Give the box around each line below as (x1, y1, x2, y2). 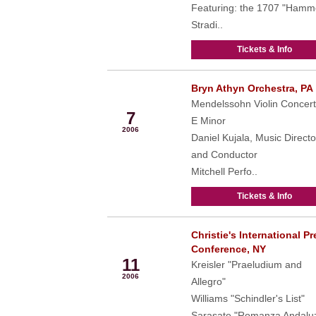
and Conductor (190, 149, 257, 160)
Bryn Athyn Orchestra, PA (190, 83, 313, 94)
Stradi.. (190, 19, 223, 30)
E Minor (190, 115, 226, 126)
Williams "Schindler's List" (190, 293, 305, 304)
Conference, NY (190, 243, 266, 255)
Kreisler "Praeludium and (190, 259, 302, 270)
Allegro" (190, 276, 226, 287)
